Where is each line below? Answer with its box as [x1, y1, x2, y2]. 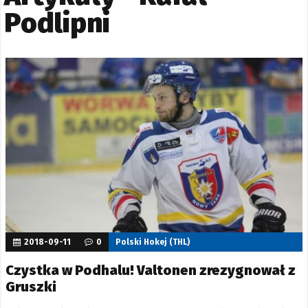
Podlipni [4, 7, 110, 41]
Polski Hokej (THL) [115, 236, 190, 247]
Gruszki [5, 278, 56, 295]
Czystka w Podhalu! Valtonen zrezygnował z [5, 261, 296, 278]
